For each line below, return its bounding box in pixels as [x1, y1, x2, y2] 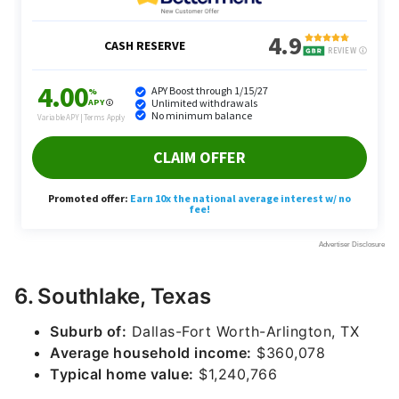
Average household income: [50, 344, 252, 362]
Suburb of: [50, 322, 126, 340]
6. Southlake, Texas [14, 283, 211, 309]
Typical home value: [50, 365, 194, 383]
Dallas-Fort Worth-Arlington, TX [126, 322, 359, 340]
